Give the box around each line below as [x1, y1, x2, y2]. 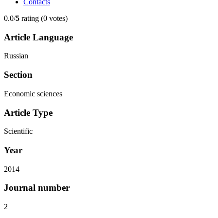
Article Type [4, 107, 53, 118]
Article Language [4, 32, 73, 42]
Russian [4, 52, 28, 60]
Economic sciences [4, 89, 62, 98]
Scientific [4, 127, 33, 136]
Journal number [4, 182, 70, 193]
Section [4, 70, 33, 80]
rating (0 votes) [19, 14, 68, 22]
